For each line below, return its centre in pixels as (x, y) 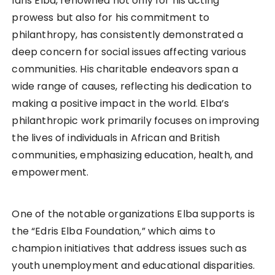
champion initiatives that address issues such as (129, 249)
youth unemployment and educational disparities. (134, 266)
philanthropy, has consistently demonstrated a (128, 35)
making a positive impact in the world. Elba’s (121, 104)
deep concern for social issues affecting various (129, 52)
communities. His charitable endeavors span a (125, 69)
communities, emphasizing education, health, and (133, 155)
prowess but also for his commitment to (111, 18)
